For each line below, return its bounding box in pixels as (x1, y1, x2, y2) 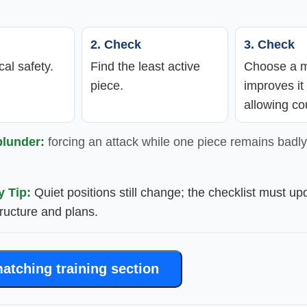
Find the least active (90, 58, 201, 73)
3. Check (243, 36, 295, 51)
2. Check (90, 36, 142, 51)
